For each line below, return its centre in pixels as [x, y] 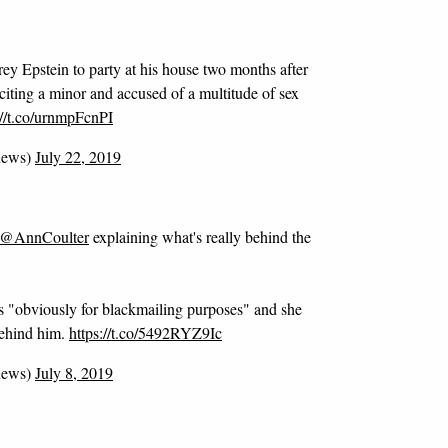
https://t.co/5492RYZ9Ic [145, 332]
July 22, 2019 [78, 156]
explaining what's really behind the [200, 236]
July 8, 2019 [74, 372]
